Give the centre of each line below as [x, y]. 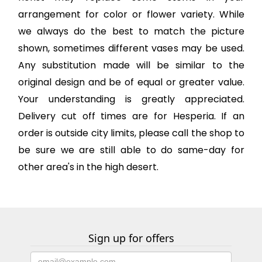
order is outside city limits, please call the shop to [131, 133]
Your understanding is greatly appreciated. [131, 99]
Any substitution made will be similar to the [131, 65]
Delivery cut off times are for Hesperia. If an [131, 116]
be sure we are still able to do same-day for [131, 150]
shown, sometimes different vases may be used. [131, 49]
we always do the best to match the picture [131, 32]
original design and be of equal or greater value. [131, 82]
